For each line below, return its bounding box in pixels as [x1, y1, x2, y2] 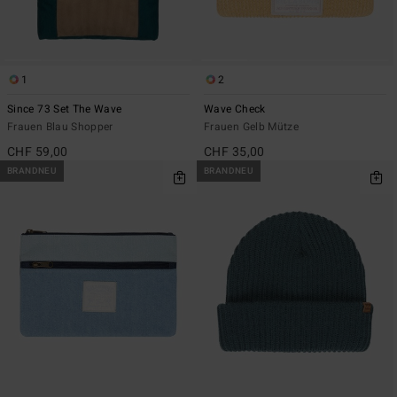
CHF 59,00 [7, 143, 68, 162]
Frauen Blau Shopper [7, 119, 113, 136]
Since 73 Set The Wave [7, 101, 122, 118]
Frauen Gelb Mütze [204, 119, 300, 136]
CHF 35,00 [204, 143, 265, 162]
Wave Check [204, 101, 266, 118]
